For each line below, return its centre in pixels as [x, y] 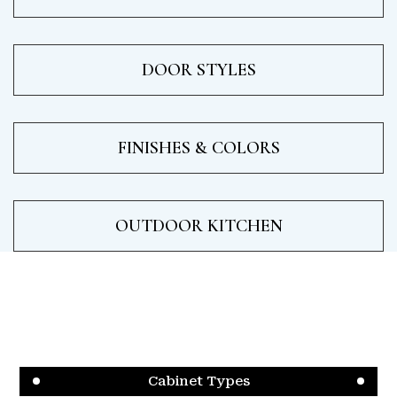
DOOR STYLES [198, 70]
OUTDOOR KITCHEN [198, 226]
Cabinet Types [198, 381]
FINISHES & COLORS [198, 148]
